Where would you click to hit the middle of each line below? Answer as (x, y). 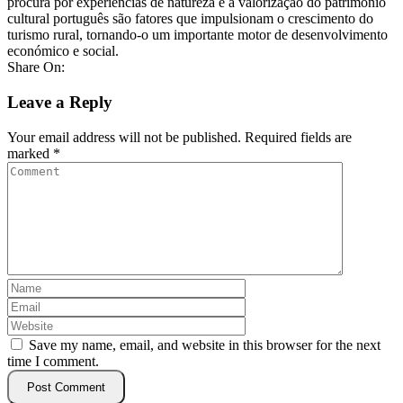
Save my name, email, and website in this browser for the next (205, 345)
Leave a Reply (60, 102)
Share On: (36, 67)
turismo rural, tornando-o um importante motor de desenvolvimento (197, 35)
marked (30, 153)
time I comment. (53, 361)
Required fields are (298, 137)
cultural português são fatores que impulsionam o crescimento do (190, 19)
